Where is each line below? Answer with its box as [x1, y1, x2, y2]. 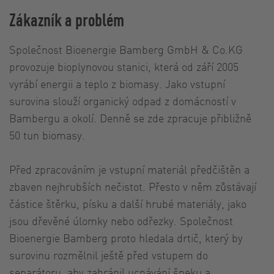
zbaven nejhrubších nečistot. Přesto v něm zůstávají [9, 179, 256, 193]
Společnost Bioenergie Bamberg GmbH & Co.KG [9, 42, 243, 56]
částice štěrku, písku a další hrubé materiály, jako [9, 196, 246, 210]
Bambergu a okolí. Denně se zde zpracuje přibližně [9, 110, 251, 125]
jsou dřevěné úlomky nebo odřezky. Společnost [9, 213, 233, 228]
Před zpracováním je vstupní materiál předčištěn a [9, 161, 250, 176]
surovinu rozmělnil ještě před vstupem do [9, 247, 208, 262]
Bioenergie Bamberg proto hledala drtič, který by [9, 230, 243, 245]
